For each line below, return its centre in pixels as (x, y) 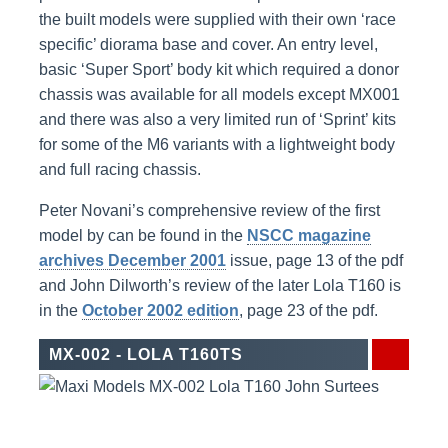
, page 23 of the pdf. (308, 310)
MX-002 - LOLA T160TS (145, 354)
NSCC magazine (308, 235)
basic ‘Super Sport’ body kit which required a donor (218, 69)
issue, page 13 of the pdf (314, 260)
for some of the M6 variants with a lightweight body (216, 144)
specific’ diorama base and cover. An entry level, (208, 44)
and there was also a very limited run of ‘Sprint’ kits (217, 119)
